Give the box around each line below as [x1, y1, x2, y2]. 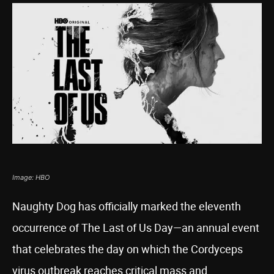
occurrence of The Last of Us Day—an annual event [12, 220, 259, 235]
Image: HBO [12, 173, 50, 182]
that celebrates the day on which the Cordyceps [12, 242, 243, 256]
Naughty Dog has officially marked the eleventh [12, 199, 241, 213]
